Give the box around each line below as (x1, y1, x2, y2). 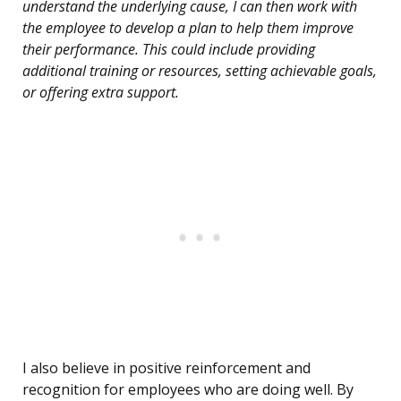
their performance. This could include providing (22, 39, 315, 60)
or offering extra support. (22, 82, 179, 103)
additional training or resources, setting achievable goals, (22, 61, 377, 81)
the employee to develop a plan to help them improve (22, 18, 354, 38)
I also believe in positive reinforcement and (22, 358, 311, 379)
